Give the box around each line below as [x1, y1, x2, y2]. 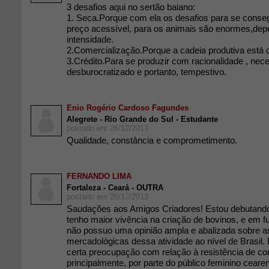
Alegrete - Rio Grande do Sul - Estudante [67, 115, 218, 124]
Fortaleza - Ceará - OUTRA [67, 183, 163, 192]
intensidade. [67, 34, 113, 44]
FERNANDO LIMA [67, 172, 131, 181]
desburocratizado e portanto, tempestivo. [67, 67, 226, 77]
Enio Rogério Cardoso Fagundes [67, 103, 189, 112]
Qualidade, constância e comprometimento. [67, 135, 237, 145]
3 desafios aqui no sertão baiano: [67, 2, 195, 12]
